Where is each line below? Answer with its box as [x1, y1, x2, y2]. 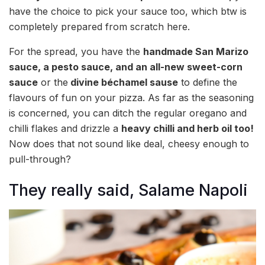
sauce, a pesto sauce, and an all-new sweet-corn [9, 60, 243, 73]
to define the [178, 76, 237, 88]
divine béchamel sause [68, 76, 178, 88]
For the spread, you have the [9, 45, 143, 57]
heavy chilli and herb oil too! [121, 122, 254, 134]
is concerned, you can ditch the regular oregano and [9, 106, 247, 119]
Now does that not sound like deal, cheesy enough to [9, 137, 249, 150]
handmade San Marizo [143, 45, 248, 57]
